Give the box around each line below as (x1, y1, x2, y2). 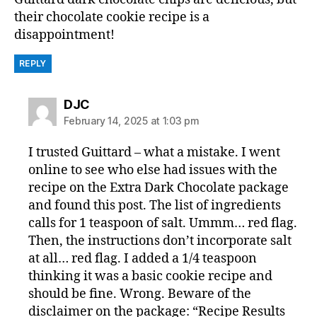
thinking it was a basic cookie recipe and (28, 268, 273, 284)
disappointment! (14, 27, 115, 43)
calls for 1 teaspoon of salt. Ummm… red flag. (28, 215, 298, 231)
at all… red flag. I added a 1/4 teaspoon (28, 250, 258, 267)
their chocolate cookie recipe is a (14, 9, 209, 25)
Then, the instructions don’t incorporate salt (28, 233, 292, 249)
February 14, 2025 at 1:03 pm (64, 115, 200, 127)
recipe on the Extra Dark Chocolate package (28, 180, 289, 196)
